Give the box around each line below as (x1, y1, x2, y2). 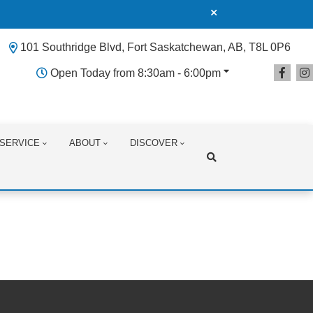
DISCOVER (130, 138, 177, 148)
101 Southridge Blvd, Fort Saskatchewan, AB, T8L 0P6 (20, 41, 291, 53)
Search (121, 210, 159, 223)
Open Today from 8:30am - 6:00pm (50, 66, 221, 79)
